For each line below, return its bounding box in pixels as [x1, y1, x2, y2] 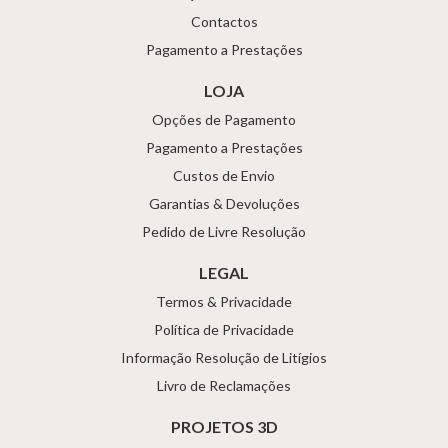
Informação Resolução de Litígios [121, 348, 327, 366]
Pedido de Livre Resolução [142, 222, 306, 240]
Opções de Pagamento [152, 110, 296, 128]
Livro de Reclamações [157, 376, 291, 394]
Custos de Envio [173, 166, 275, 184]
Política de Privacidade [154, 320, 294, 338]
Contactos [190, 12, 258, 30]
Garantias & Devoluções [148, 194, 300, 212]
